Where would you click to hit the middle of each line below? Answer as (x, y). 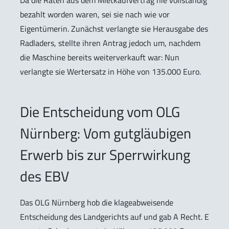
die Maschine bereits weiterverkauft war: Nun (100, 57)
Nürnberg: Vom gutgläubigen (106, 133)
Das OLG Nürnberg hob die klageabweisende (97, 202)
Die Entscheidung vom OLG (100, 111)
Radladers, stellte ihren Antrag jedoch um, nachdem (110, 43)
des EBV (44, 176)
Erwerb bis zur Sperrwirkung (105, 154)
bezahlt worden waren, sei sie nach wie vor (95, 14)
